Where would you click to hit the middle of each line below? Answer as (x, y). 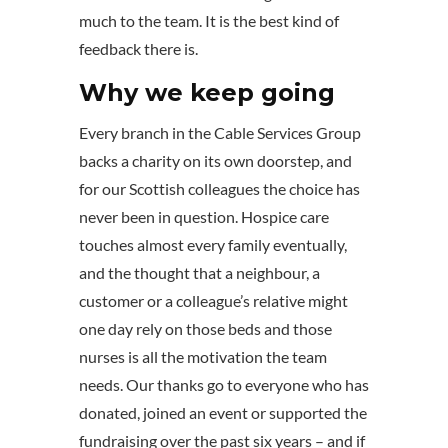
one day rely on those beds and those (205, 329)
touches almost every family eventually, (213, 245)
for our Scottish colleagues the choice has (219, 189)
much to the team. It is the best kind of (209, 21)
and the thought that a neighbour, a (199, 273)
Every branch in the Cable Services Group (220, 133)
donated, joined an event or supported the (223, 413)
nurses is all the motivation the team (203, 357)
